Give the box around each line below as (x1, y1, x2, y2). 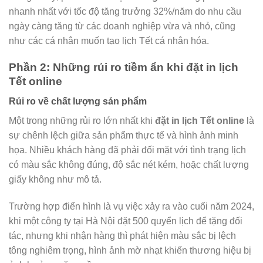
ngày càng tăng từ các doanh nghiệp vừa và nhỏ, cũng (9, 21, 235, 31)
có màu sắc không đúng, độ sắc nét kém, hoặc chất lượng (9, 160, 249, 170)
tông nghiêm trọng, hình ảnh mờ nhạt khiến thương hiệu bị (9, 245, 251, 256)
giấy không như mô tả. (9, 174, 102, 185)
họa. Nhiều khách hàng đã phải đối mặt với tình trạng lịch (9, 145, 246, 156)
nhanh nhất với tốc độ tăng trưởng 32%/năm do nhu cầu (9, 6, 241, 16)
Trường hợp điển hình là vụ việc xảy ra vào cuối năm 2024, (9, 201, 254, 212)
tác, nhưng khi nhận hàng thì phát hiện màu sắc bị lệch (9, 231, 236, 241)
